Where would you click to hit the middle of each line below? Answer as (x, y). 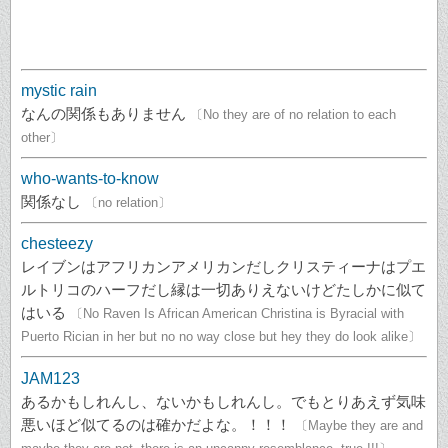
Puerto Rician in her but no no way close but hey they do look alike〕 (221, 337)
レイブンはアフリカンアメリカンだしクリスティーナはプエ (223, 267)
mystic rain (59, 91)
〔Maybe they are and (359, 425)
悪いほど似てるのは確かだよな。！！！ (156, 424)
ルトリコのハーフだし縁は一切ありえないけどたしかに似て (223, 290)
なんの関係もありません (103, 114)
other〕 (42, 138)
